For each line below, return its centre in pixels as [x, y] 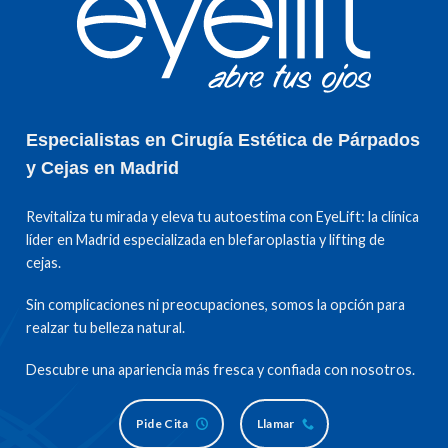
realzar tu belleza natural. [106, 328]
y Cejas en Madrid [103, 167]
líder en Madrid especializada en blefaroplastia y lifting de [206, 240]
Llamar [275, 424]
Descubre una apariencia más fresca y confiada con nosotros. [221, 369]
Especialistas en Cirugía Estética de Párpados [223, 139]
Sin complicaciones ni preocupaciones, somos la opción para [216, 305]
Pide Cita [162, 424]
